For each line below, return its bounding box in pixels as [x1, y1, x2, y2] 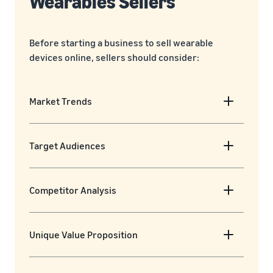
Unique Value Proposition [29, 229, 138, 241]
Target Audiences [29, 140, 105, 152]
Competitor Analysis [29, 184, 116, 197]
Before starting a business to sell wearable [29, 37, 213, 49]
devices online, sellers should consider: [29, 51, 199, 64]
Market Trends [29, 95, 92, 108]
